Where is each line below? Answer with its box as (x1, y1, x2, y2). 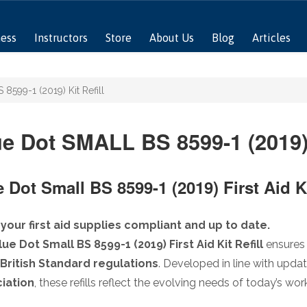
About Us (149, 32, 194, 44)
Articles (251, 32, 291, 44)
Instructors (34, 32, 88, 44)
